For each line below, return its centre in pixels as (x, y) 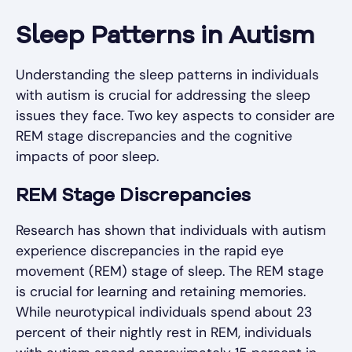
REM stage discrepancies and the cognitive (154, 136)
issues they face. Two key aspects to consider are (175, 116)
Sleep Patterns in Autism (165, 37)
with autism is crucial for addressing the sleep (163, 95)
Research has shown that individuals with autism (171, 231)
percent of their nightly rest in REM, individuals (164, 333)
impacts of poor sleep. (87, 157)
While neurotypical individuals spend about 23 (164, 312)
